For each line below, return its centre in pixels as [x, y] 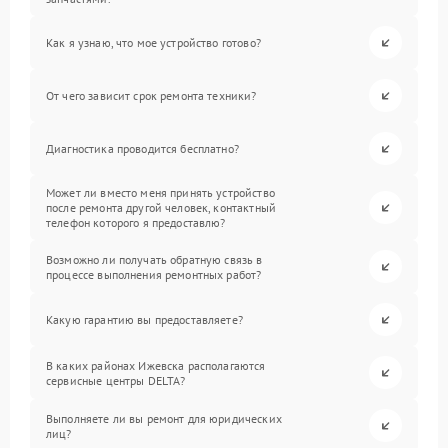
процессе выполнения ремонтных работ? [154, 274]
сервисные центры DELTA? [116, 380]
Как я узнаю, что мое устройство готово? [153, 42]
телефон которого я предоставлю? [136, 222]
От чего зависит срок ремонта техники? [151, 95]
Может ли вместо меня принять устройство [160, 192]
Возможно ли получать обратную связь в [154, 259]
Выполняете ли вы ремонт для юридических [164, 418]
